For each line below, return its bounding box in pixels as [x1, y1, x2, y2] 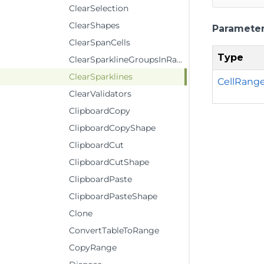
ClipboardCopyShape [69, 123, 156, 133]
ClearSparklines [69, 71, 133, 82]
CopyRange [69, 242, 117, 253]
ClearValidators [69, 88, 131, 99]
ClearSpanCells [69, 37, 130, 48]
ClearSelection [69, 3, 128, 14]
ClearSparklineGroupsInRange [69, 54, 177, 65]
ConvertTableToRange [69, 225, 159, 236]
